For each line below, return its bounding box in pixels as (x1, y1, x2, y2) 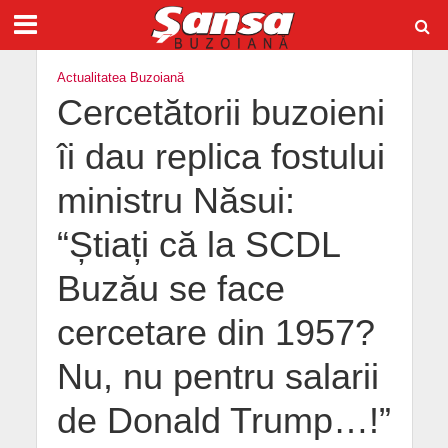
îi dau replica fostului (56, 137, 385, 177)
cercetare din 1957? (56, 313, 375, 353)
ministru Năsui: (56, 181, 295, 221)
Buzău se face (56, 269, 285, 309)
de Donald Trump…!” (56, 401, 391, 441)
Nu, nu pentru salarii (56, 357, 379, 397)
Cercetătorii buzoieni (56, 93, 385, 133)
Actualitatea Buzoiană (56, 71, 184, 85)
